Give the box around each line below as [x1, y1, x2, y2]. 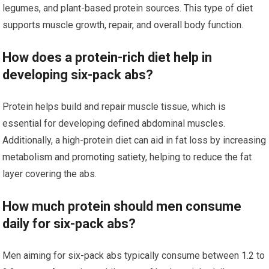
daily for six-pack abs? [2, 216, 136, 231]
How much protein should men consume [2, 199, 242, 214]
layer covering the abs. [2, 168, 97, 180]
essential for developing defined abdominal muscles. [2, 118, 226, 129]
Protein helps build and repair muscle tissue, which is [2, 101, 226, 112]
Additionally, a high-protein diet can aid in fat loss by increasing [2, 134, 267, 146]
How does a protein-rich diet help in [2, 50, 213, 65]
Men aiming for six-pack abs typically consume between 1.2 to [2, 250, 265, 261]
